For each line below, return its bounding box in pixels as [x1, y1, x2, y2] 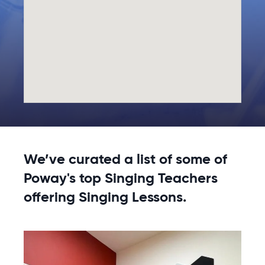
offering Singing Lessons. [24, 190, 186, 205]
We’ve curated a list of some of [24, 153, 227, 167]
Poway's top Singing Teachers [24, 172, 218, 186]
